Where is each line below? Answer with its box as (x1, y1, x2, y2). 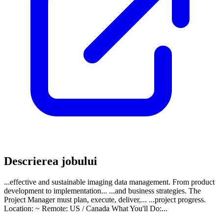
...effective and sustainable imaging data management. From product (4, 177, 215, 186)
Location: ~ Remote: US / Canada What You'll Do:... (4, 204, 167, 213)
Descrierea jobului (4, 154, 97, 167)
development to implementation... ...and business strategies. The (4, 186, 201, 195)
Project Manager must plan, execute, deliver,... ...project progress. (4, 195, 206, 204)
